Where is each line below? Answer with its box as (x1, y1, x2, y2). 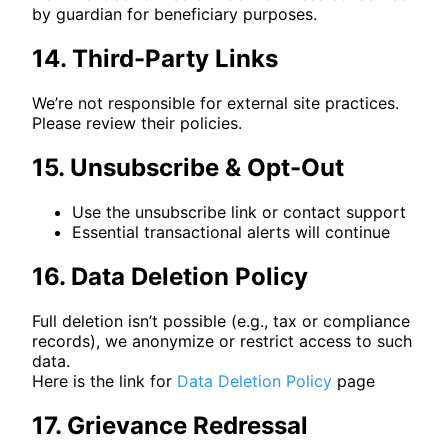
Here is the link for (32, 370, 177, 391)
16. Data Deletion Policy (32, 261, 308, 291)
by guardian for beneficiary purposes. (32, 3, 317, 24)
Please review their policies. (32, 112, 242, 133)
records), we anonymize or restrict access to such (32, 330, 412, 351)
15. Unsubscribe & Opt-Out (32, 152, 344, 182)
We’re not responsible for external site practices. (32, 92, 399, 113)
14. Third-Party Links (32, 43, 278, 73)
